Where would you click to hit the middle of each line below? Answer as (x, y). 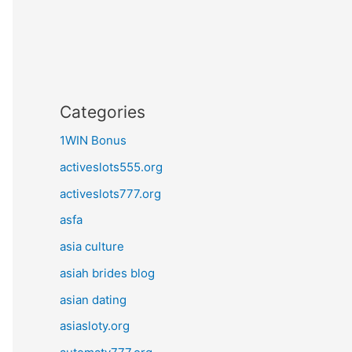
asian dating (93, 299)
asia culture (92, 246)
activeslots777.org (110, 193)
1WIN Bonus (93, 140)
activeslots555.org (111, 167)
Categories (103, 112)
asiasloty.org (95, 326)
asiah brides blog (107, 273)
